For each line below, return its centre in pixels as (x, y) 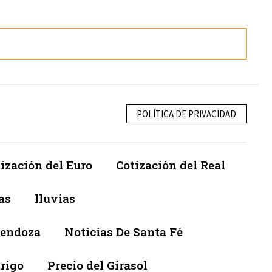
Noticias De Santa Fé (124, 232)
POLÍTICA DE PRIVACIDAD (186, 114)
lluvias (55, 199)
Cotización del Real (171, 165)
